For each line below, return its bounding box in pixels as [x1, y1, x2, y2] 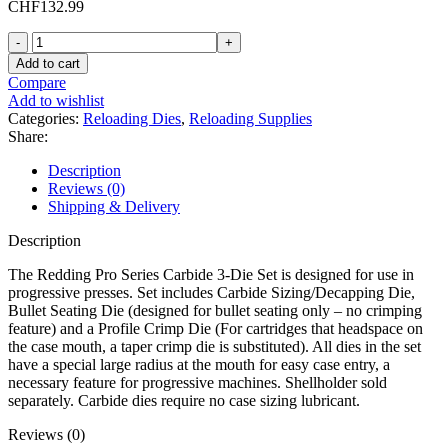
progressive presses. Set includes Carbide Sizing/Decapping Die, [8, 283, 415, 301]
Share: [8, 127, 48, 145]
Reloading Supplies [189, 109, 312, 127]
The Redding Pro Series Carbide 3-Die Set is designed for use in [8, 265, 414, 283]
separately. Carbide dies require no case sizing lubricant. [8, 391, 360, 409]
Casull [31, 192, 71, 210]
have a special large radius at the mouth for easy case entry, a [8, 355, 390, 373]
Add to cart [16, 55, 80, 71]
